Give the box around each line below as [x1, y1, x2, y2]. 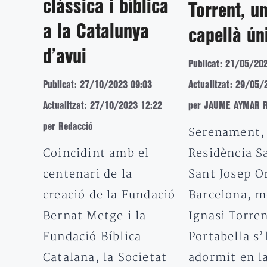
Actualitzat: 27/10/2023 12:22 [43, 101, 162, 110]
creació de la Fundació [43, 188, 176, 202]
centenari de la [43, 167, 132, 181]
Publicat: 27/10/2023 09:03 [43, 80, 152, 89]
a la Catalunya [43, 23, 149, 42]
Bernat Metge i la [43, 209, 147, 223]
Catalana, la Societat [43, 250, 167, 265]
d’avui [43, 48, 86, 67]
